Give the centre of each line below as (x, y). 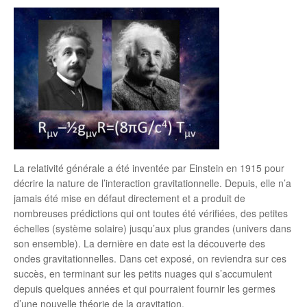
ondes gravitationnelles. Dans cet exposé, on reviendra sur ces (150, 258)
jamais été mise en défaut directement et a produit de (130, 198)
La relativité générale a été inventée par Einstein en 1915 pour (149, 168)
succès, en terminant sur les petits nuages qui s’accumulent (143, 273)
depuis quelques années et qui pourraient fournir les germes (145, 288)
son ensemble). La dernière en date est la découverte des (139, 243)
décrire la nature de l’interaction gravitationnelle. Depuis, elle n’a (152, 183)
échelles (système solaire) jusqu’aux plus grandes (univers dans (152, 228)
